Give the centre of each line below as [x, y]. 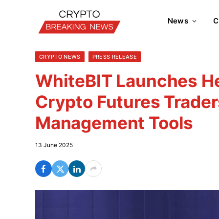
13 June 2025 [54, 145]
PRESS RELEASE [114, 57]
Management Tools [114, 123]
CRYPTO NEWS [60, 57]
